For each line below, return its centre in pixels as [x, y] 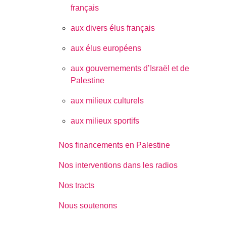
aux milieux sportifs [105, 121]
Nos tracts [77, 186]
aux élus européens [106, 48]
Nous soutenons [88, 206]
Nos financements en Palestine [115, 145]
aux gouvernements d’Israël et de [130, 69]
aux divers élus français [113, 28]
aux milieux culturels [107, 101]
